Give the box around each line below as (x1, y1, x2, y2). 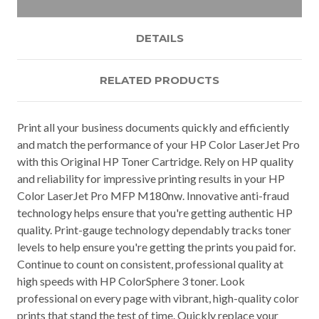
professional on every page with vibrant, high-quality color (17, 291, 299, 305)
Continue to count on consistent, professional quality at (17, 256, 283, 271)
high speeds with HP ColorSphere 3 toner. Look (17, 273, 245, 288)
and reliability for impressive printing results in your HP (17, 171, 285, 185)
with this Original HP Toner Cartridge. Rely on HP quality (17, 154, 293, 168)
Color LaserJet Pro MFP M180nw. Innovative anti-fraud (17, 188, 289, 202)
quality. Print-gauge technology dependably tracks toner (17, 222, 291, 236)
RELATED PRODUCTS (100, 73, 219, 87)
